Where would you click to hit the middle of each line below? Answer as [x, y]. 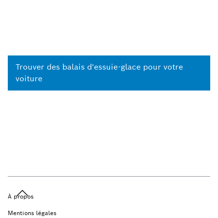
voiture [29, 79]
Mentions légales [32, 213]
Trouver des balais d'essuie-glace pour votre [99, 67]
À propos [21, 196]
